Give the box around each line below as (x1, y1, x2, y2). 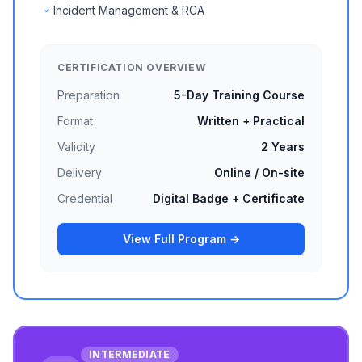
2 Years (261, 140, 305, 154)
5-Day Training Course (174, 88, 305, 102)
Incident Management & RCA (53, 3, 204, 17)
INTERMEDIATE (89, 348, 170, 360)
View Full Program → (122, 232, 240, 246)
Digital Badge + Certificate (153, 192, 305, 205)
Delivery (57, 166, 102, 179)
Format (57, 114, 93, 128)
